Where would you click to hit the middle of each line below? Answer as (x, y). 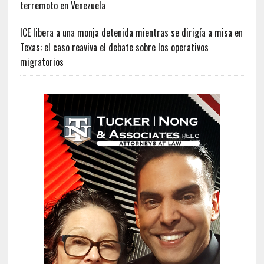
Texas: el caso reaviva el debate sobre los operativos (114, 47)
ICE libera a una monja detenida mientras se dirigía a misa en (131, 32)
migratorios (42, 62)
